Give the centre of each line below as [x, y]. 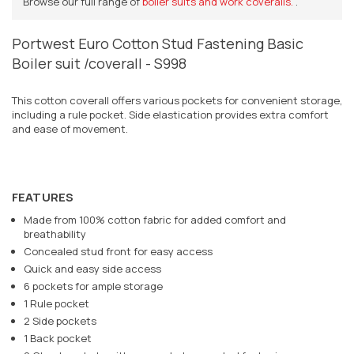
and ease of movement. [70, 128]
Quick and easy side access [92, 268]
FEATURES [43, 197]
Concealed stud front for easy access [118, 251]
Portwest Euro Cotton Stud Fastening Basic [158, 43]
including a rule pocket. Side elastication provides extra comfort [170, 114]
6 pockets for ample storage [93, 286]
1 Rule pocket [56, 303]
